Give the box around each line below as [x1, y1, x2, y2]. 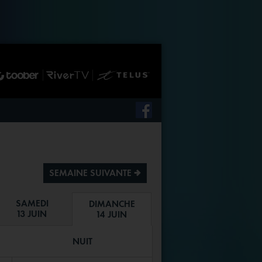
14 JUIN [96, 208, 127, 220]
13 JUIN [17, 208, 47, 219]
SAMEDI [15, 197, 49, 209]
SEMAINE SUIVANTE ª [49, 167, 141, 178]
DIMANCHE [88, 198, 135, 209]
